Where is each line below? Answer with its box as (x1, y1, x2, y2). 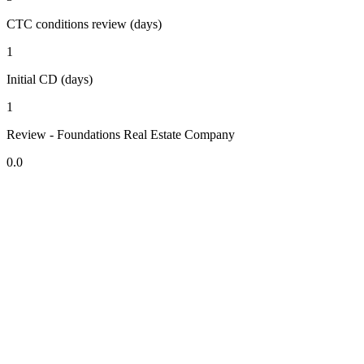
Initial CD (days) (6, 71, 93, 86)
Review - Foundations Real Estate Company (6, 127, 235, 141)
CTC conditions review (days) (6, 16, 162, 31)
